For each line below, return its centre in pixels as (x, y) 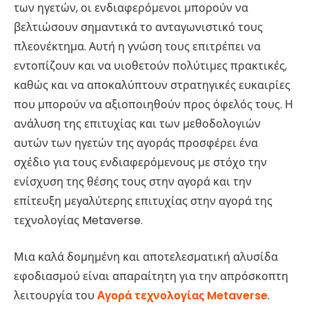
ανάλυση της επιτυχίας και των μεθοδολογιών (137, 124)
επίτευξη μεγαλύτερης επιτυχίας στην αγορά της (143, 201)
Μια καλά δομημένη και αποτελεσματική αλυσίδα (146, 257)
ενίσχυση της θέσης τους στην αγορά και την (133, 182)
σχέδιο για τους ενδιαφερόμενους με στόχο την (140, 163)
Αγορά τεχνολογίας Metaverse (182, 295)
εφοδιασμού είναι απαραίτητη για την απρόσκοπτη (151, 276)
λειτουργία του (56, 295)
